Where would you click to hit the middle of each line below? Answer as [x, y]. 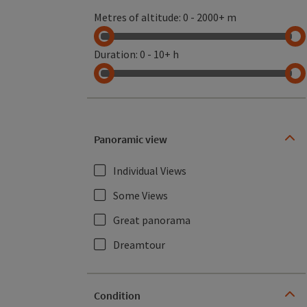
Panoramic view [131, 139]
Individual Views [150, 171]
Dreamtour [139, 245]
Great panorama [152, 220]
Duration [115, 54]
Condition [117, 295]
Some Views [140, 195]
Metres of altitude [136, 17]
